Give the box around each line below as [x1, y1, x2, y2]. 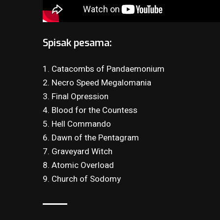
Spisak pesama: [43, 36, 112, 50]
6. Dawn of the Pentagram [43, 131, 139, 144]
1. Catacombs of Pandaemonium [43, 62, 165, 75]
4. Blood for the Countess [43, 104, 138, 116]
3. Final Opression [43, 90, 109, 103]
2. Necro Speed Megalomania [43, 76, 152, 89]
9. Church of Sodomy [43, 172, 121, 185]
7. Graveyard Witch [43, 145, 113, 158]
